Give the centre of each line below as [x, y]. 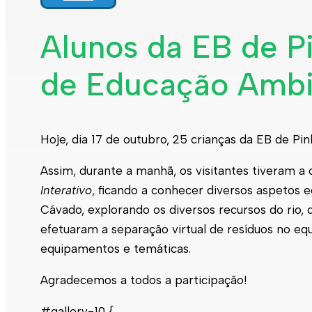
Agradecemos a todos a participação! [143, 280]
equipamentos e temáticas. [116, 248]
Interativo [66, 190]
